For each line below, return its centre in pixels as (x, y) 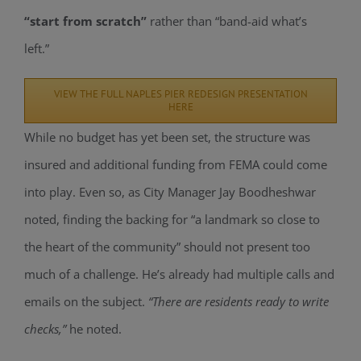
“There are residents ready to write (238, 301)
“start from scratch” (85, 21)
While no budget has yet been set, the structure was (167, 137)
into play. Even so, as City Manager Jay (131, 191)
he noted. (93, 328)
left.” (36, 48)
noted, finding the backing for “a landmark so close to (172, 219)
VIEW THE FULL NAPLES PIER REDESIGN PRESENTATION (180, 93)
